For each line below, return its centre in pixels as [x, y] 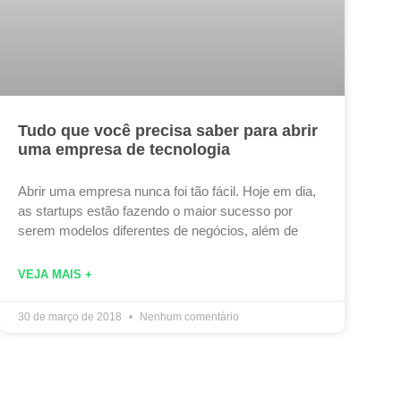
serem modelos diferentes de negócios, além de [158, 230]
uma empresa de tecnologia [124, 149]
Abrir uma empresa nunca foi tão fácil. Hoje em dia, [167, 191]
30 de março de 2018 [71, 316]
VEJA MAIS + [55, 274]
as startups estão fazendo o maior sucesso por [155, 210]
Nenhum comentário [188, 316]
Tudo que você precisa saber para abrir [168, 130]
